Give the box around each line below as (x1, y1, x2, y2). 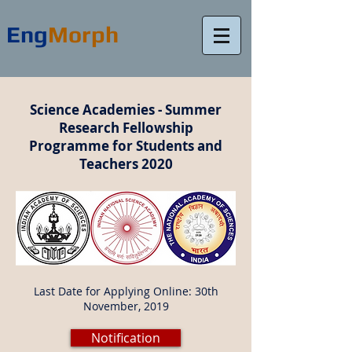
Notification (91, 329, 160, 346)
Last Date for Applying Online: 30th (33, 284, 218, 299)
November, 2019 (82, 299, 169, 313)
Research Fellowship (58, 119, 193, 137)
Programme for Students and (29, 137, 222, 155)
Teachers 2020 (79, 155, 173, 173)
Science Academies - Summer (30, 101, 222, 119)
